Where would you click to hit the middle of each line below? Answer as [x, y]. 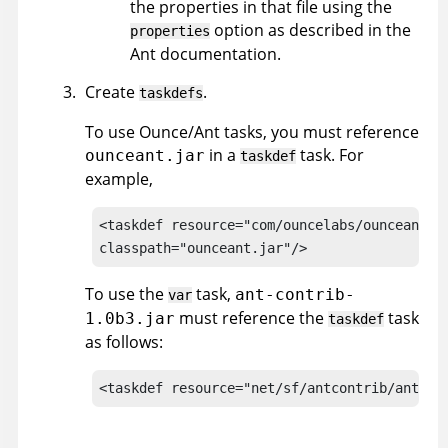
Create [112, 92]
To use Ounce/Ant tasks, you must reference [252, 132]
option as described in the [310, 30]
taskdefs [171, 93]
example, [119, 179]
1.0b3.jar [130, 319]
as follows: [124, 342]
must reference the [251, 318]
